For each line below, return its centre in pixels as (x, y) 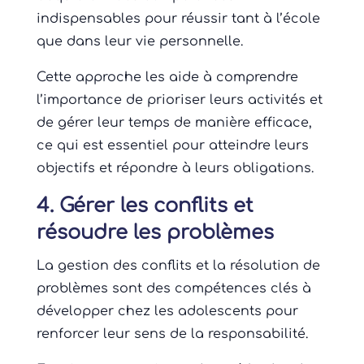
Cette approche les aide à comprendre (167, 78)
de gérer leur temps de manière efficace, (174, 123)
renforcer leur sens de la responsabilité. (172, 334)
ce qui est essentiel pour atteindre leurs (172, 146)
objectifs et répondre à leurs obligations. (175, 169)
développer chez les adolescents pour (167, 312)
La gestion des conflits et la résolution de (178, 266)
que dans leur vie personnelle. (139, 42)
